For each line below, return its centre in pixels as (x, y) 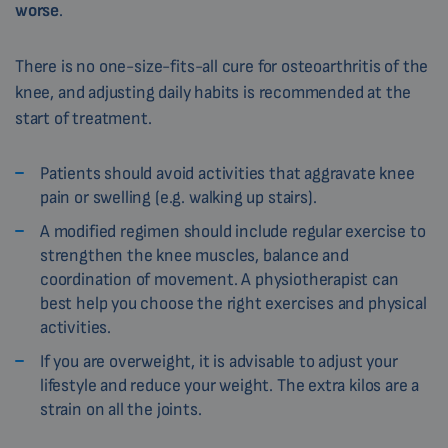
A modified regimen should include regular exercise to (233, 232)
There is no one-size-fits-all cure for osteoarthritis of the (222, 67)
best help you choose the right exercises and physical (233, 304)
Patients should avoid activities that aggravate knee (227, 174)
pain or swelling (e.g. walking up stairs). (178, 198)
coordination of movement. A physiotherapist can (219, 280)
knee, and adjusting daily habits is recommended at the (213, 93)
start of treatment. (83, 119)
